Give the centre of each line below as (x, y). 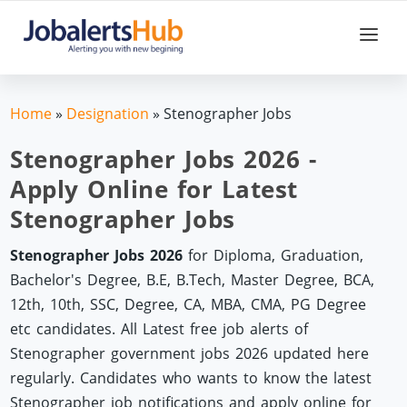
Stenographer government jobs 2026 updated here (190, 353)
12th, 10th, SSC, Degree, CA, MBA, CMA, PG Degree (189, 304)
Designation (108, 113)
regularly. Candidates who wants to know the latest (191, 377)
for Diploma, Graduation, (273, 255)
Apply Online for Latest (154, 189)
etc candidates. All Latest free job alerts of (159, 328)
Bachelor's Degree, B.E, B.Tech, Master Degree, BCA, (193, 279)
